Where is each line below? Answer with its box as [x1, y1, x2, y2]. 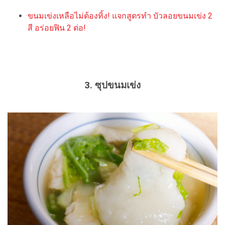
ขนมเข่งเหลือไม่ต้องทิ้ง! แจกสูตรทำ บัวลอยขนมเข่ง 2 [28, 11, 212, 21]
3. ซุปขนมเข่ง [84, 79, 141, 91]
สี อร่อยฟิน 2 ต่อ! [28, 23, 86, 33]
